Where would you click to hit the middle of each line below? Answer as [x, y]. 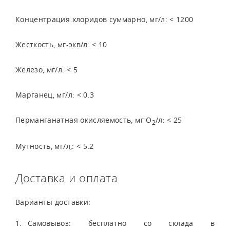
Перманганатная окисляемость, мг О [84, 120]
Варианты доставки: [53, 202]
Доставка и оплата [67, 178]
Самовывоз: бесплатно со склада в [121, 223]
